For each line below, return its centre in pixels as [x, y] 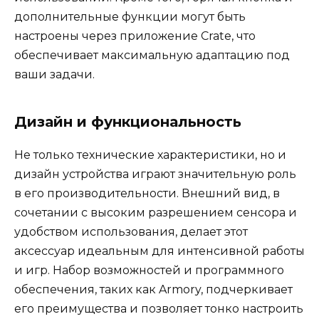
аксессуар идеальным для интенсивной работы [159, 251]
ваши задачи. [54, 74]
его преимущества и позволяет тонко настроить [159, 308]
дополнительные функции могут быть [130, 16]
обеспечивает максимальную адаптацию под [152, 55]
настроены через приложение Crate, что [135, 36]
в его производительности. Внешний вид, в [147, 193]
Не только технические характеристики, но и [150, 155]
